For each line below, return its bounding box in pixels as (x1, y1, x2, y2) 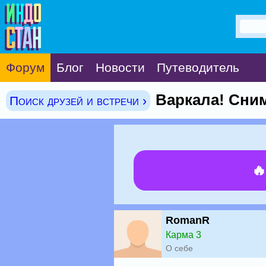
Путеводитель (157, 61, 239, 74)
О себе (166, 243, 193, 253)
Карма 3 (166, 230, 201, 240)
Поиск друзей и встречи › (9, 94, 147, 107)
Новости (96, 61, 145, 74)
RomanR (166, 214, 210, 226)
